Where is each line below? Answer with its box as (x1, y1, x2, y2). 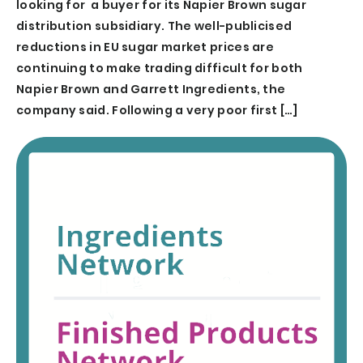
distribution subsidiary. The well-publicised (16, 18, 293, 35)
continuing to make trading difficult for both (16, 60, 303, 77)
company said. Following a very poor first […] (16, 102, 298, 119)
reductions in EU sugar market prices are (16, 39, 274, 56)
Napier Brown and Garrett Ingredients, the (16, 81, 286, 98)
